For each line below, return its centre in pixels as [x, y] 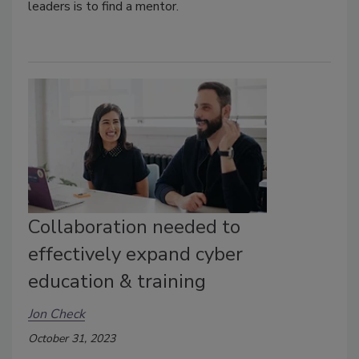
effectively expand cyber [135, 254]
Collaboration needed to [134, 227]
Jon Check [56, 314]
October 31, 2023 [72, 339]
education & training [117, 282]
